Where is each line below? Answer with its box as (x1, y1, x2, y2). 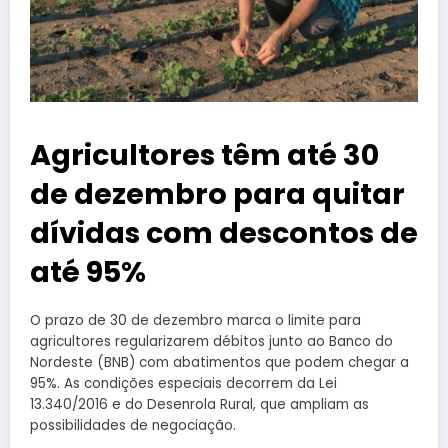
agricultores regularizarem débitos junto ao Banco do (30, 331, 393, 351)
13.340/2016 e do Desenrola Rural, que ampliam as (30, 394, 369, 414)
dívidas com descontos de (30, 212, 418, 253)
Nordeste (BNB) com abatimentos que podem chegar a (30, 352, 409, 372)
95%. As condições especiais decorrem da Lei (30, 373, 337, 393)
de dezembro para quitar (30, 173, 405, 214)
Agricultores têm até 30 (30, 134, 379, 175)
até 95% (30, 251, 146, 292)
